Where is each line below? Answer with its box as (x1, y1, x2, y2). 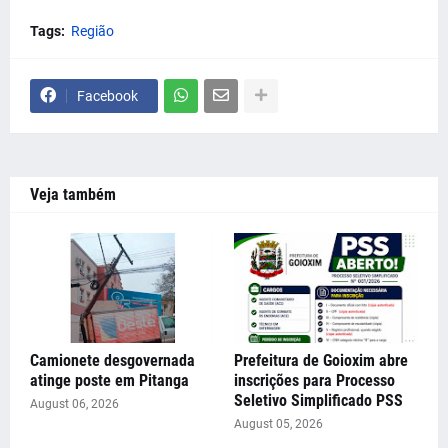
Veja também (30, 184, 116, 204)
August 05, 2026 (234, 416, 323, 431)
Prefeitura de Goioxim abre (234, 350, 408, 370)
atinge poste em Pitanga (30, 370, 189, 390)
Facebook (77, 87, 138, 104)
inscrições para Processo (234, 370, 395, 390)
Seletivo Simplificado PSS (234, 390, 403, 410)
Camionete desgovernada (30, 350, 195, 370)
